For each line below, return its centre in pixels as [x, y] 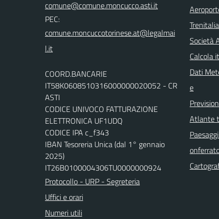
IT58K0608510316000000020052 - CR [111, 86]
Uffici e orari [64, 197]
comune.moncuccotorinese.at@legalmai [110, 33]
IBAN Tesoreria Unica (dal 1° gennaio [105, 144]
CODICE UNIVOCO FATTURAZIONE [101, 109]
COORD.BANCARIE [76, 74]
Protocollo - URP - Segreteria [92, 181]
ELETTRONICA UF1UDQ [84, 121]
